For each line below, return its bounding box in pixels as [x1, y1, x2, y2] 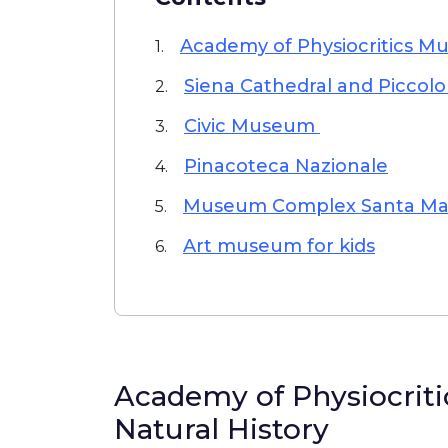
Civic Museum [184, 115, 320, 137]
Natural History [114, 412, 329, 446]
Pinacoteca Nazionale [184, 155, 388, 177]
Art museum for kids [183, 235, 375, 257]
